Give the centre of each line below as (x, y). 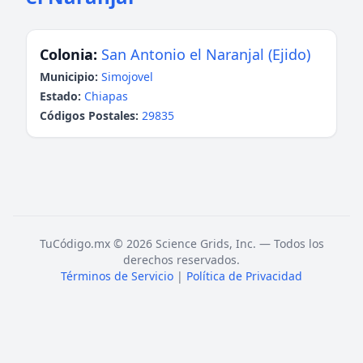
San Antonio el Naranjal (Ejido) (206, 54)
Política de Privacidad (244, 276)
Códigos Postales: (89, 115)
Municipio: (69, 77)
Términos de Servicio (117, 276)
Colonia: (68, 54)
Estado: (60, 96)
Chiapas (106, 96)
